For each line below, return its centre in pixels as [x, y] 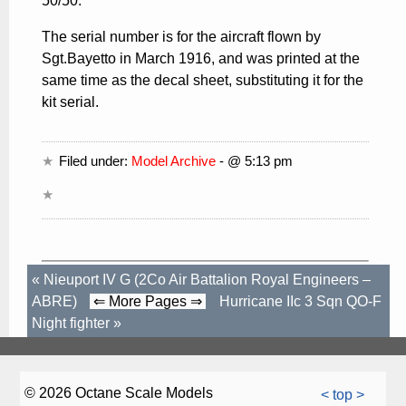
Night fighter [71, 323]
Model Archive [174, 160]
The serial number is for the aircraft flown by [181, 36]
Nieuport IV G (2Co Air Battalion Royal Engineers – [207, 279]
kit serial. [70, 101]
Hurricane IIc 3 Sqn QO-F [300, 301]
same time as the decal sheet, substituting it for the [203, 80]
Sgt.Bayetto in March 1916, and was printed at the [201, 58]
